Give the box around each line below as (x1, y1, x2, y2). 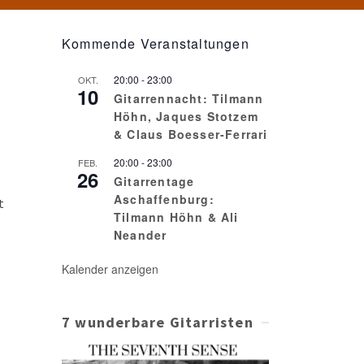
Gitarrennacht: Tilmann (114, 90, 264, 106)
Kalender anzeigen (62, 261, 158, 277)
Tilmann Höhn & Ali (114, 209, 239, 225)
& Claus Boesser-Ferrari (114, 126, 268, 142)
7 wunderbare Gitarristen (62, 313, 253, 331)
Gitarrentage (114, 173, 195, 189)
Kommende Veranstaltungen (62, 34, 249, 53)
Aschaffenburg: (114, 191, 214, 207)
